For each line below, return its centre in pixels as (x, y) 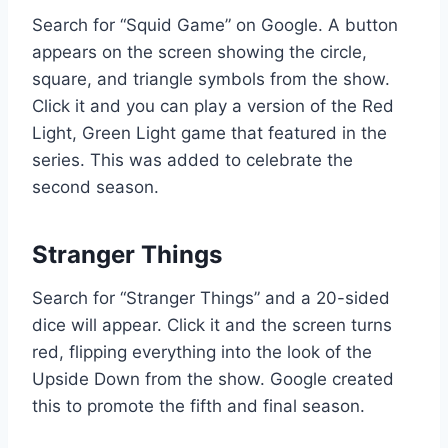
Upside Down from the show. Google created (213, 378)
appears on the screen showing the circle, (199, 51)
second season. (95, 186)
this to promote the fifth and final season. (198, 405)
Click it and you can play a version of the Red (213, 105)
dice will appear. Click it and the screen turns (212, 324)
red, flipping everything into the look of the (202, 351)
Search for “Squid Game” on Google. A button (215, 24)
